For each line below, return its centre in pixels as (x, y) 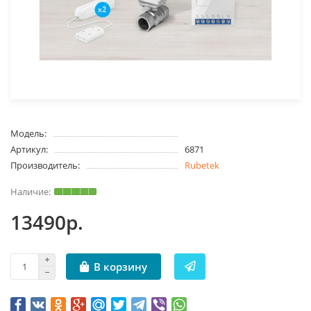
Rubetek (202, 166)
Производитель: (45, 166)
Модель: (28, 134)
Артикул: (29, 150)
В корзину (120, 267)
